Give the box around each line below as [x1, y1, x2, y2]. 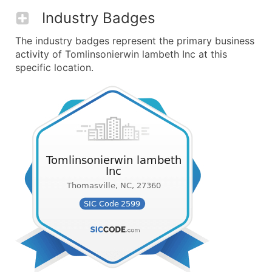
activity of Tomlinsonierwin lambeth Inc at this [15, 48, 227, 60]
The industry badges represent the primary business [15, 35, 254, 47]
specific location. [15, 61, 93, 73]
